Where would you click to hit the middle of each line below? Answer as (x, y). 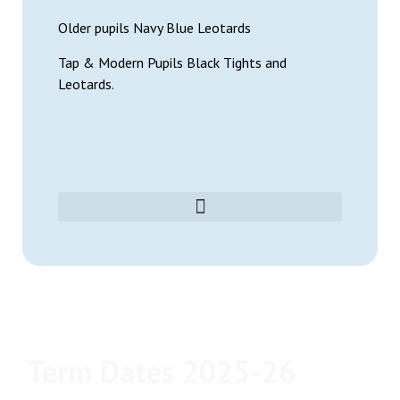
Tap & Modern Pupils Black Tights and (172, 62)
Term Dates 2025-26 (161, 372)
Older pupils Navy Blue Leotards (154, 28)
